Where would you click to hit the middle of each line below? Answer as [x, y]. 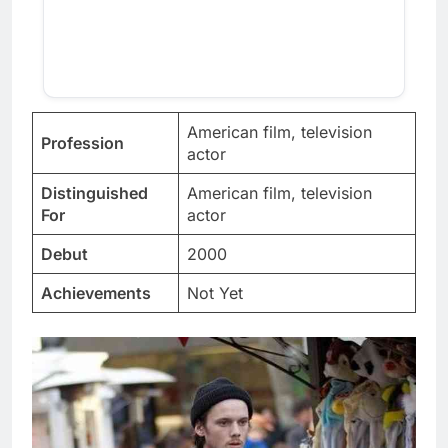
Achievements [96, 293]
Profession [82, 143]
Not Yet [215, 293]
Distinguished [94, 193]
